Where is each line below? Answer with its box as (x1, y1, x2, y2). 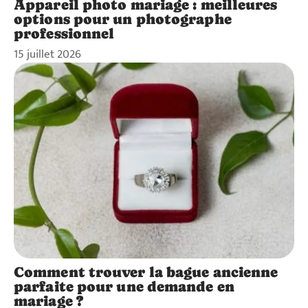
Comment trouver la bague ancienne (14, 264, 278, 281)
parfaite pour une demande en (14, 278, 234, 296)
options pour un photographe (14, 10, 232, 27)
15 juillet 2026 (14, 44, 81, 64)
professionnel (14, 25, 115, 42)
